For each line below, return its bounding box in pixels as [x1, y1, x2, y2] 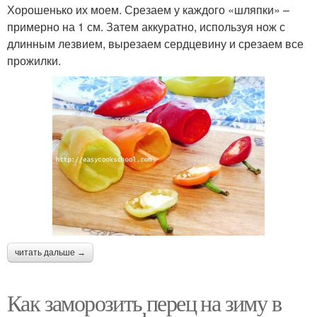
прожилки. [7, 52, 61, 69]
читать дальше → [15, 247, 86, 258]
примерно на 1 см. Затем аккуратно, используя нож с [7, 18, 285, 35]
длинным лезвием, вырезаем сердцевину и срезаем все [7, 35, 304, 52]
